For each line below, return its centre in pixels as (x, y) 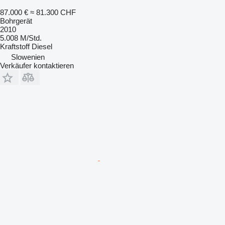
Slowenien (28, 57)
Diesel (42, 46)
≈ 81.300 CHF (53, 12)
